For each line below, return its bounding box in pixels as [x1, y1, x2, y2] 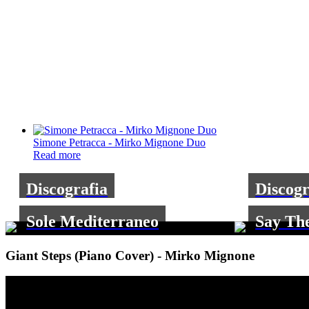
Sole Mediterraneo [26, 212, 159, 230]
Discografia [26, 179, 108, 198]
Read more [33, 149, 81, 161]
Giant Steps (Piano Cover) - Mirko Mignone [6, 248, 255, 263]
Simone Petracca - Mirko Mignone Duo [33, 137, 206, 149]
